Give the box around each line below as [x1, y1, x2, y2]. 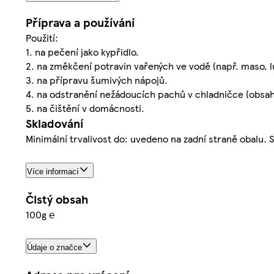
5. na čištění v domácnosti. [26, 101, 144, 116]
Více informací [27, 167, 79, 177]
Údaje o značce [27, 243, 82, 253]
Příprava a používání [26, 14, 135, 31]
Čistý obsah [26, 191, 88, 208]
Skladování [26, 115, 83, 132]
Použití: [26, 31, 58, 45]
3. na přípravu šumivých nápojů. [26, 73, 168, 87]
